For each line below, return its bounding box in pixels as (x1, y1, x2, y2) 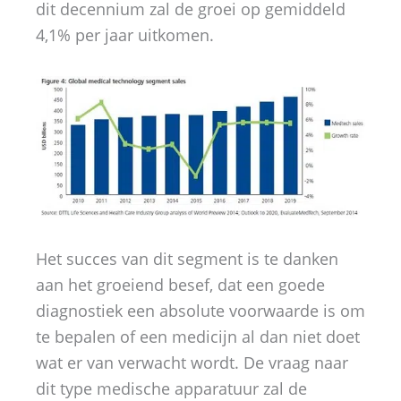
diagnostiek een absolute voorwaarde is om (36, 300, 365, 322)
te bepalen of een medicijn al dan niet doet (36, 326, 360, 348)
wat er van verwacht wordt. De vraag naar (36, 352, 348, 374)
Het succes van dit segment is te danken (36, 248, 338, 270)
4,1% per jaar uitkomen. (36, 23, 214, 46)
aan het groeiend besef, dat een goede (36, 274, 325, 296)
